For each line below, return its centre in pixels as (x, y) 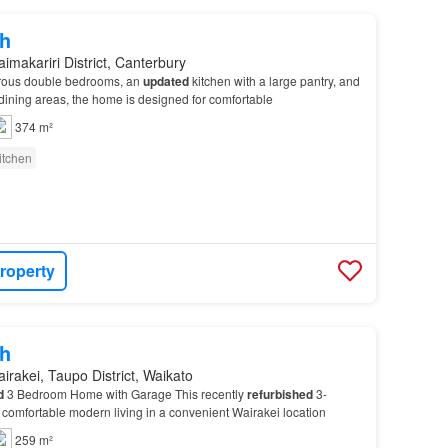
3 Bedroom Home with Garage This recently (125, 394)
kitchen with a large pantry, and (274, 80)
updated (165, 80)
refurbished (279, 394)
